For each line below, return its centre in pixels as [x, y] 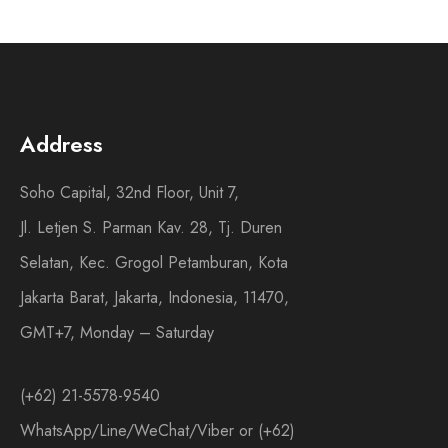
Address [61, 143]
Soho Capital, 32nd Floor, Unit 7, [129, 192]
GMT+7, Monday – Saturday [117, 332]
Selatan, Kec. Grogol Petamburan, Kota [154, 262]
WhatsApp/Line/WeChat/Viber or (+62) [157, 430]
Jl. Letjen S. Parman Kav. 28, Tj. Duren [151, 227]
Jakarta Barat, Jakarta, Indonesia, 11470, [154, 297]
